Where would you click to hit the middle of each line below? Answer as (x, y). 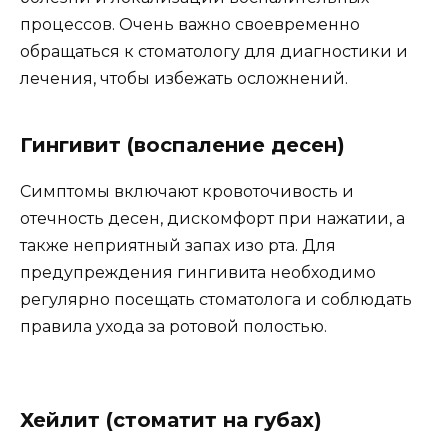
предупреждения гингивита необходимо (198, 273)
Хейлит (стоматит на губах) (171, 420)
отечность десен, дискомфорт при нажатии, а (212, 219)
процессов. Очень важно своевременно (190, 25)
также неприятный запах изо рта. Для (178, 246)
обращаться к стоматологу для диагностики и (214, 52)
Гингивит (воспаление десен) (182, 145)
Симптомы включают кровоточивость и (187, 192)
